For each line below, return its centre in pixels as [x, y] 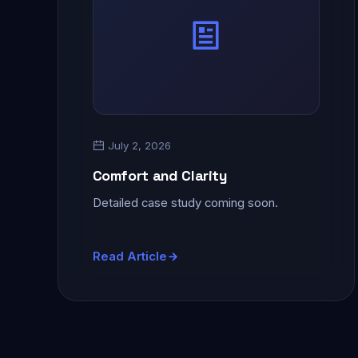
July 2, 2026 [137, 146]
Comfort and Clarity [159, 176]
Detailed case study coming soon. [185, 203]
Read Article [129, 256]
